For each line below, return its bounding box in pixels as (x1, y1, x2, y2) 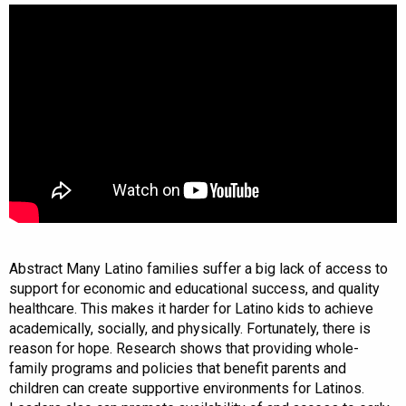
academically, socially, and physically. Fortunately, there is (9, 320, 371, 338)
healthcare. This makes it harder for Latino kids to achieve (9, 300, 373, 318)
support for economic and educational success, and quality (9, 280, 380, 298)
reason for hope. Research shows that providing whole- (9, 340, 359, 358)
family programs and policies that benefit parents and (9, 360, 346, 378)
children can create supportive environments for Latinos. (9, 380, 364, 398)
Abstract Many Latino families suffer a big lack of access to (9, 260, 388, 278)
